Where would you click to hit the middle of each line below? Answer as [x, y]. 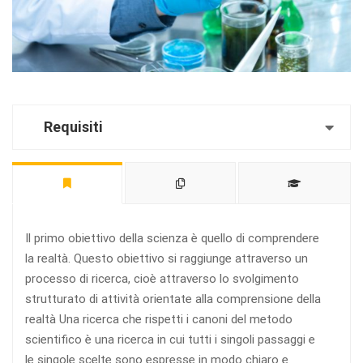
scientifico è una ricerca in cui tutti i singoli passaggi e [170, 340]
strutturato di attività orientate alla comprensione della [173, 299]
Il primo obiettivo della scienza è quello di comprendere [172, 239]
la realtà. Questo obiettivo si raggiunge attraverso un [167, 259]
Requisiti [73, 127]
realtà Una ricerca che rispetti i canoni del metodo [159, 320]
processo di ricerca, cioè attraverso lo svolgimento [162, 279]
